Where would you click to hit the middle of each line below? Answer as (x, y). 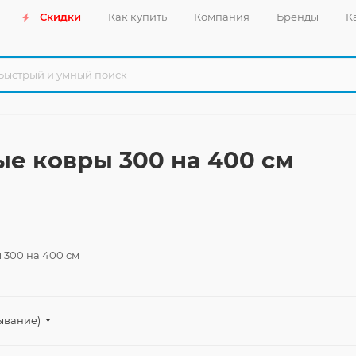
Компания (221, 17)
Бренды (297, 17)
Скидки (60, 17)
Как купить (137, 17)
